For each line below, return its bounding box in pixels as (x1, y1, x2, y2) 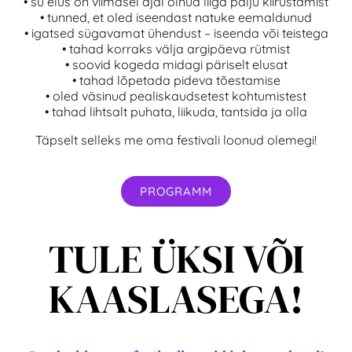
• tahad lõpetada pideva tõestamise (71, 71, 280, 88)
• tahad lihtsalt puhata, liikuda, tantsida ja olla (45, 103, 307, 119)
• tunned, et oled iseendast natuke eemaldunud (40, 9, 312, 25)
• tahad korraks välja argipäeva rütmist (62, 40, 290, 57)
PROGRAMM (140, 183, 212, 199)
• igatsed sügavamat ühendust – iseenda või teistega (24, 24, 328, 41)
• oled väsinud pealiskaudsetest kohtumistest (46, 87, 306, 104)
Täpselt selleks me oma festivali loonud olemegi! (35, 131, 317, 148)
